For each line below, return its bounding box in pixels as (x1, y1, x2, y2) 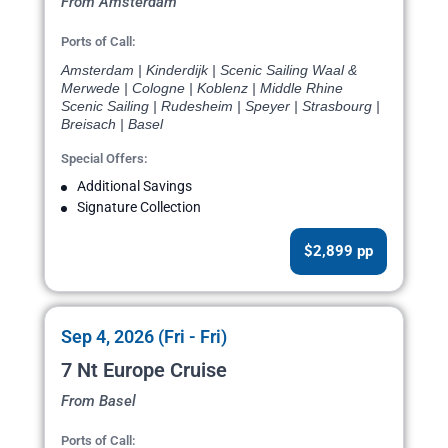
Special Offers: (61, 151, 148, 167)
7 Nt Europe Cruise (61, 358, 227, 383)
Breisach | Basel (61, 116, 163, 133)
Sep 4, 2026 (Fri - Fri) (61, 326, 227, 348)
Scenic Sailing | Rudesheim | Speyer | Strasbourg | (61, 98, 380, 115)
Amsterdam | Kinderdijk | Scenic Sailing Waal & (61, 62, 357, 79)
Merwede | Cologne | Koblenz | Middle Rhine (61, 80, 343, 97)
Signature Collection (77, 199, 201, 216)
